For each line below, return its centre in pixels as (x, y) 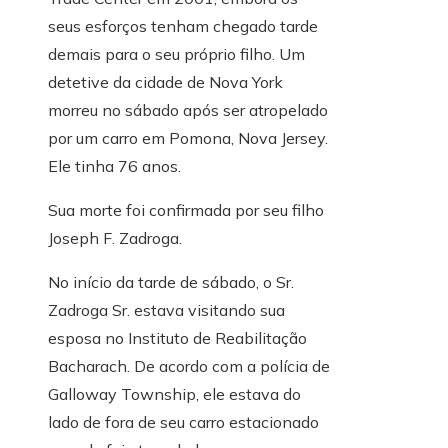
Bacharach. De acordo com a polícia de (189, 366)
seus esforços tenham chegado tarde (183, 26)
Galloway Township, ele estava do (174, 394)
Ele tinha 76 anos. (114, 166)
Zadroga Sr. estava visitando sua (166, 310)
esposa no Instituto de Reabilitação (177, 338)
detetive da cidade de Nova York (165, 82)
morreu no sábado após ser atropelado (188, 110)
